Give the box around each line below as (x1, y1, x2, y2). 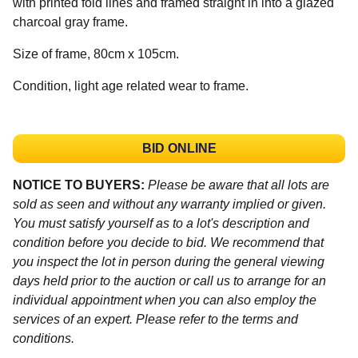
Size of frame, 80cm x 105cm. (13, 46, 182, 61)
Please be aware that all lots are (148, 177, 329, 192)
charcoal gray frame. (13, 14, 128, 29)
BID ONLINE (141, 141, 217, 155)
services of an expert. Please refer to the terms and (13, 312, 298, 326)
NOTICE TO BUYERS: (13, 177, 145, 192)
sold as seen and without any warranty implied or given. (13, 197, 326, 211)
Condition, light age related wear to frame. (13, 78, 249, 93)
